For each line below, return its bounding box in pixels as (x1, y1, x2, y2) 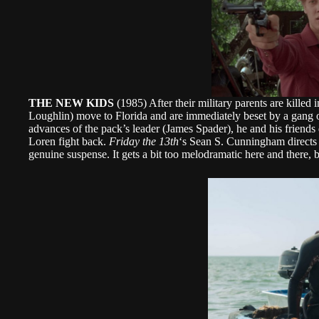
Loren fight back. (28, 135, 106, 147)
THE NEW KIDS (28, 97, 114, 109)
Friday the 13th (106, 135, 179, 147)
